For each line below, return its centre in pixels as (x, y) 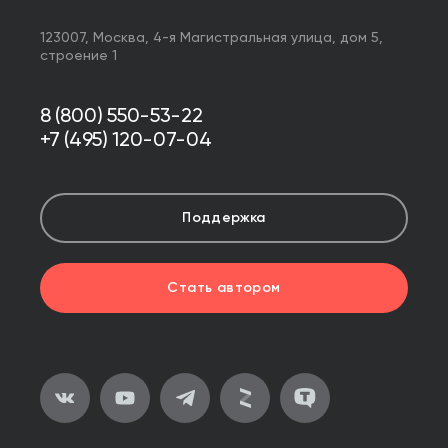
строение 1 (78, 56)
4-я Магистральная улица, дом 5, (268, 38)
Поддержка (224, 218)
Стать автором (224, 288)
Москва (119, 38)
